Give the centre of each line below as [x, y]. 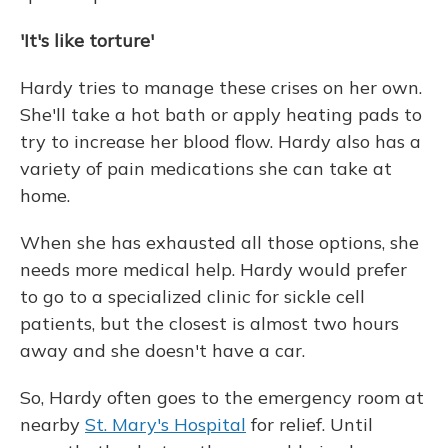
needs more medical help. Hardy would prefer [213, 269]
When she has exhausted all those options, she [219, 242]
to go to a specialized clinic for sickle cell [192, 296]
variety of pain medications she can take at [206, 168]
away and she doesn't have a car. [162, 350]
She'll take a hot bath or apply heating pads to [221, 114]
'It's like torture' [87, 40]
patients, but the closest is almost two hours [209, 323]
